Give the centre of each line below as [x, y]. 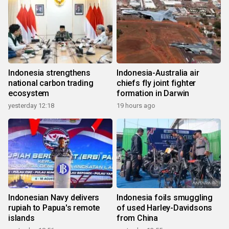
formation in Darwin [153, 94]
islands [21, 218]
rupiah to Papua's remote [54, 208]
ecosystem [29, 94]
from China [137, 218]
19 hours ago [136, 106]
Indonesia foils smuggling [165, 198]
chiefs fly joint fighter [156, 83]
